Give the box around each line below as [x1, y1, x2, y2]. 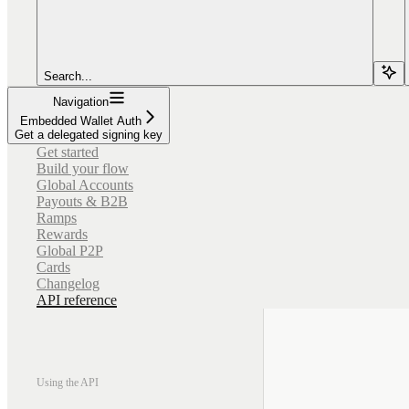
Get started [37, 143, 99, 160]
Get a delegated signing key [15, 127, 163, 142]
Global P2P [37, 242, 103, 258]
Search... [44, 68, 92, 83]
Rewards [37, 225, 88, 242]
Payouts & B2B [37, 193, 128, 209]
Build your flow [37, 160, 129, 176]
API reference [37, 291, 117, 308]
